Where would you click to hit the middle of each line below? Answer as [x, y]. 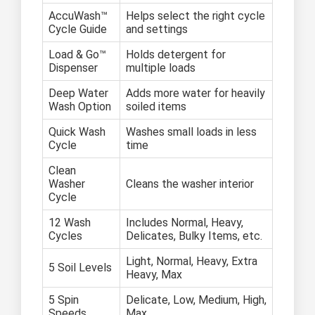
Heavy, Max [154, 275]
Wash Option [80, 107]
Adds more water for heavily [195, 94]
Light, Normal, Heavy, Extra [192, 262]
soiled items [156, 107]
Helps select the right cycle [195, 16]
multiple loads [161, 68]
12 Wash [70, 223]
